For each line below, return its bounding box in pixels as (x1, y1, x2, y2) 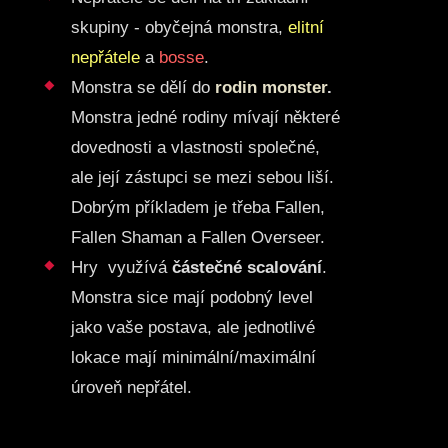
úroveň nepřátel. (70, 378, 192, 398)
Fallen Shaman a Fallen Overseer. (70, 228, 325, 248)
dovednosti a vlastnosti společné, (70, 138, 320, 158)
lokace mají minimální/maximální (70, 348, 316, 368)
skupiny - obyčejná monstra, (70, 18, 288, 38)
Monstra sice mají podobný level (70, 288, 313, 308)
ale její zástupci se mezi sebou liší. (70, 168, 334, 188)
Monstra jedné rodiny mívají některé (70, 108, 340, 128)
